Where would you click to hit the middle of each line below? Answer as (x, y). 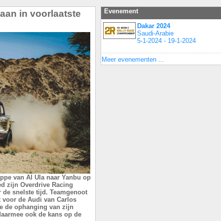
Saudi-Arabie (155, 33)
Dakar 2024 (154, 26)
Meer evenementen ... (133, 59)
